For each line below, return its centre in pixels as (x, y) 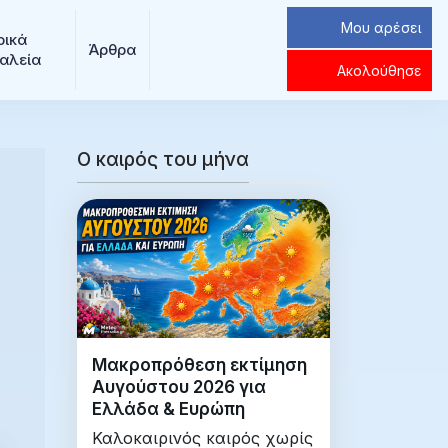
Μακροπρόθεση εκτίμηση (199, 365)
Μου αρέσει (381, 27)
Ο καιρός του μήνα (163, 159)
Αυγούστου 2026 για (179, 387)
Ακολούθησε (379, 70)
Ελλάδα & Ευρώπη (168, 409)
